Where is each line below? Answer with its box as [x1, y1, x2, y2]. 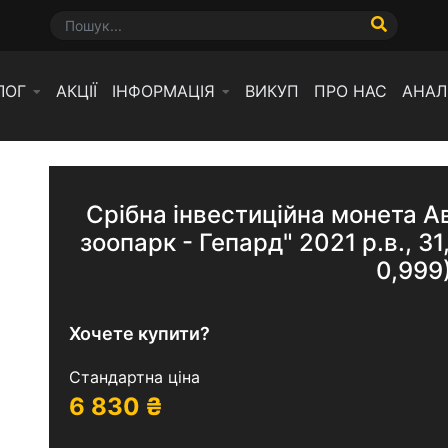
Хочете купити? [68, 323, 210, 344]
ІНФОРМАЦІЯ [112, 81, 215, 101]
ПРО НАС [314, 81, 387, 101]
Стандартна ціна [68, 367, 200, 387]
